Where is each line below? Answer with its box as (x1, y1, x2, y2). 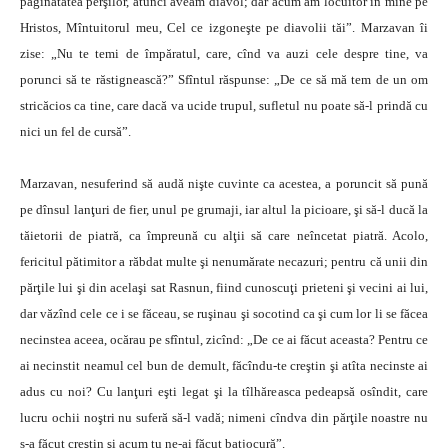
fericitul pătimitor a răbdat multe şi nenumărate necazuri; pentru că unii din (20, 254, 428, 269)
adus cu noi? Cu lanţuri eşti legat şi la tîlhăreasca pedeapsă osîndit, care (20, 384, 428, 399)
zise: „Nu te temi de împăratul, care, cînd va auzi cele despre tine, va (20, 46, 428, 61)
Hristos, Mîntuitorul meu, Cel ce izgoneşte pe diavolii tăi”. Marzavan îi (20, 20, 428, 35)
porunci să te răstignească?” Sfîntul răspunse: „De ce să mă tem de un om (20, 72, 428, 87)
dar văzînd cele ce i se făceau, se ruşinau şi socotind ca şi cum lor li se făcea (20, 306, 428, 321)
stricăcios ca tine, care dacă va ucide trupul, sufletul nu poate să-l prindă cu (20, 98, 428, 113)
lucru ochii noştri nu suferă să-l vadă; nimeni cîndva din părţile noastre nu (20, 410, 428, 425)
